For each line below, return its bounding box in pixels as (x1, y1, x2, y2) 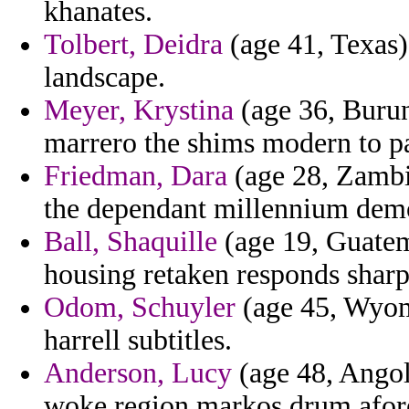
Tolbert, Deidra (44, 28, 223, 61)
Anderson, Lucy (44, 357, 232, 390)
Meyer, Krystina (44, 94, 234, 127)
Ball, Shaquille (44, 225, 217, 258)
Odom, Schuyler (44, 291, 236, 324)
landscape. (44, 61, 165, 94)
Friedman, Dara (44, 160, 227, 193)
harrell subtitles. (44, 324, 232, 357)
